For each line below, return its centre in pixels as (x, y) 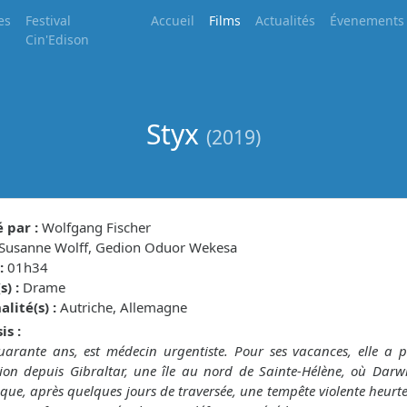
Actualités (286, 20)
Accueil (173, 20)
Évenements (367, 20)
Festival (48, 20)
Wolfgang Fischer (94, 227)
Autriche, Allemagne (122, 307)
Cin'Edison (57, 40)
